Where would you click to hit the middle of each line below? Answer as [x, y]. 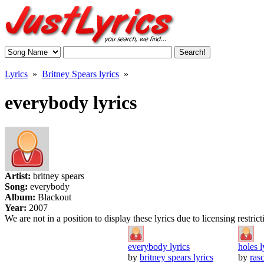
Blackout [55, 197]
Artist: [19, 176]
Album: [21, 197]
